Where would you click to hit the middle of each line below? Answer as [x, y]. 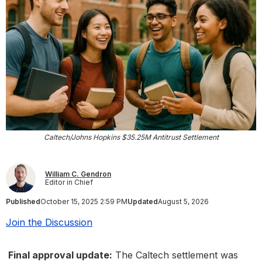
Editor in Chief [69, 182]
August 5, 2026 [183, 202]
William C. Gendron [78, 174]
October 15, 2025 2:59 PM [84, 202]
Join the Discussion [49, 223]
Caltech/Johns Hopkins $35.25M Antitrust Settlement [131, 137]
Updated [143, 202]
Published [23, 202]
